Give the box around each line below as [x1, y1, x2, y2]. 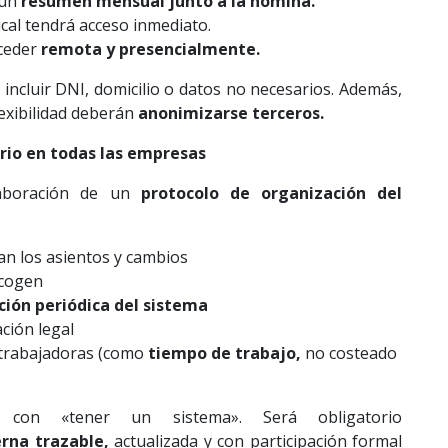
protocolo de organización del [140, 182, 402, 205]
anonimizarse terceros [137, 102, 320, 125]
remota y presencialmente [40, 38, 256, 61]
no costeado [300, 342, 397, 365]
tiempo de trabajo [147, 342, 296, 365]
